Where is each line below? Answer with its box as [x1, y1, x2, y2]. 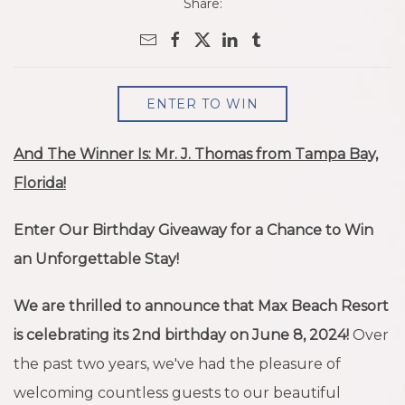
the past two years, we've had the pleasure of [14, 354, 341, 372]
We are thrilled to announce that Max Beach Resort [14, 297, 389, 315]
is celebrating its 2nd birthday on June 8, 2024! [14, 325, 353, 344]
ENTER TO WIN [146, 95, 259, 112]
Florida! [14, 174, 66, 192]
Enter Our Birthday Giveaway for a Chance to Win [14, 221, 373, 239]
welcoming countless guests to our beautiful [14, 383, 341, 401]
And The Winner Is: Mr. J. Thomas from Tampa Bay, [14, 145, 378, 163]
